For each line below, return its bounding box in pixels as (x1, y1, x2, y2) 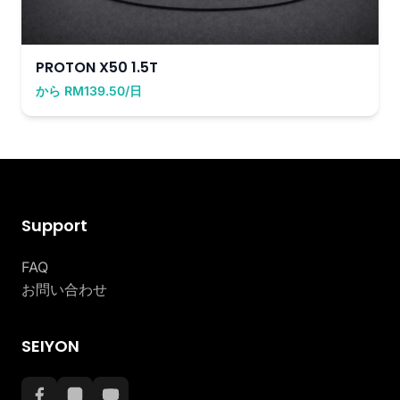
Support (21, 213, 87, 237)
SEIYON (21, 334, 79, 357)
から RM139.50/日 (36, 82, 142, 98)
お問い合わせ (21, 279, 107, 298)
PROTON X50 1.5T (36, 56, 158, 78)
